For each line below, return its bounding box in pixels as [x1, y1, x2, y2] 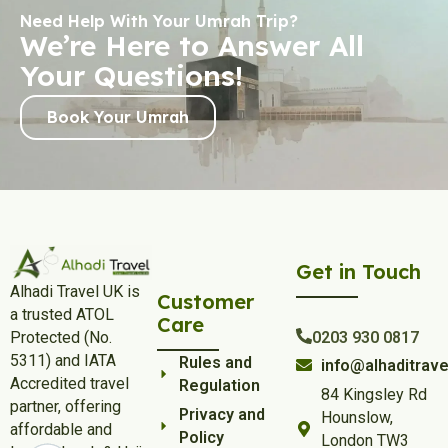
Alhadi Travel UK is [10, 281, 140, 301]
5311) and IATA [10, 350, 116, 370]
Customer [156, 288, 254, 314]
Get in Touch [296, 258, 422, 284]
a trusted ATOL [10, 304, 114, 324]
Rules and [179, 352, 253, 372]
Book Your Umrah [47, 106, 189, 127]
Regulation [179, 375, 261, 395]
